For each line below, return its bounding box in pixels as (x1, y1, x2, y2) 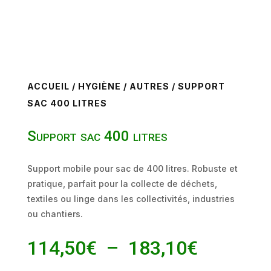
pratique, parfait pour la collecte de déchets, (27, 178, 217, 189)
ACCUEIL (27, 81, 70, 92)
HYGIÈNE (77, 81, 121, 92)
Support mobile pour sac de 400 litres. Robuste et (27, 163, 238, 174)
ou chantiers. (27, 209, 83, 220)
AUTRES (129, 81, 169, 92)
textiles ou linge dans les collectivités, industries (27, 194, 235, 204)
